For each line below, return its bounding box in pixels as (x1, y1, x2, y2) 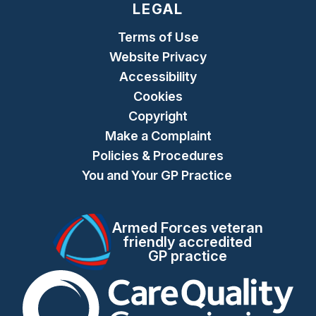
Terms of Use (117, 30, 199, 44)
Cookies (133, 89, 183, 104)
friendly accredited (123, 233, 253, 250)
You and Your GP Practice (81, 168, 235, 183)
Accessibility (119, 69, 197, 84)
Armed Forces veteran (111, 219, 263, 236)
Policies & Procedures (92, 148, 224, 163)
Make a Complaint (104, 128, 212, 143)
